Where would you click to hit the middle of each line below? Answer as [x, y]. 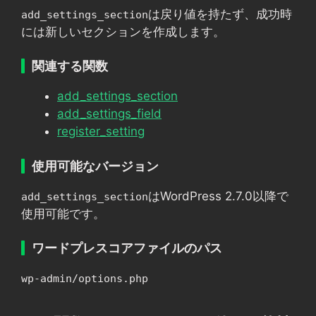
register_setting [101, 131]
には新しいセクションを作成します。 [123, 31]
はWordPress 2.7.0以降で [218, 196]
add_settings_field [109, 114]
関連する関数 [70, 66]
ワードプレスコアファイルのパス [127, 248]
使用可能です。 [63, 213]
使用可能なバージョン [95, 166]
